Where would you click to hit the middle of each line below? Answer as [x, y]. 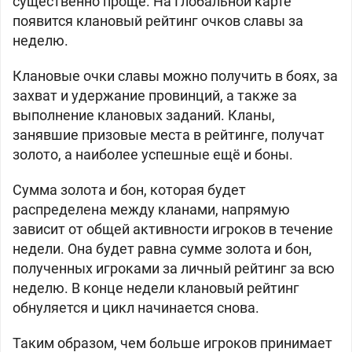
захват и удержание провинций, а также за [155, 95]
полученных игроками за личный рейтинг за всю [174, 268]
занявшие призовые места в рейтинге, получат [169, 135]
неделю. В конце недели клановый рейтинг [156, 288]
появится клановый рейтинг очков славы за [158, 21]
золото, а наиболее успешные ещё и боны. [153, 154]
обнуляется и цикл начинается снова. [136, 308]
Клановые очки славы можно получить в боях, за [175, 76]
